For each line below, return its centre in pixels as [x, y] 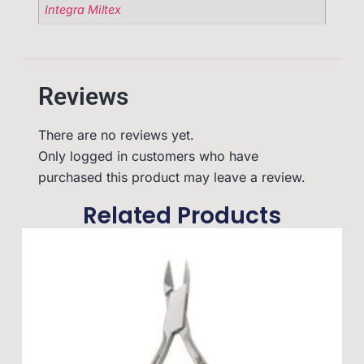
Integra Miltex [83, 9]
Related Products [182, 216]
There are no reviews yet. [116, 135]
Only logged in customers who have [148, 156]
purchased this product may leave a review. [171, 178]
